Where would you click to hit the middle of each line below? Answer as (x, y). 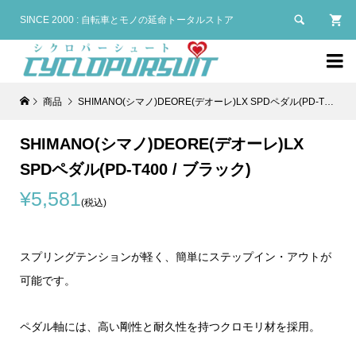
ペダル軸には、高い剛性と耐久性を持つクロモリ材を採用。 (170, 327)
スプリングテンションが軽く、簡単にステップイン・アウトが (175, 257)
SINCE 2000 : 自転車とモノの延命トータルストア (126, 20)
